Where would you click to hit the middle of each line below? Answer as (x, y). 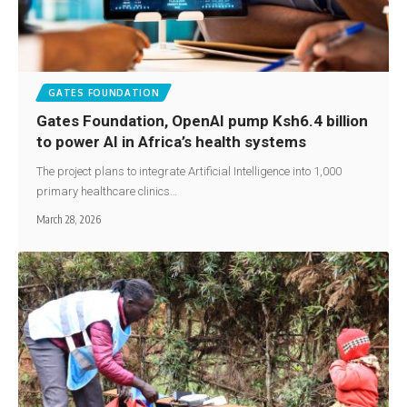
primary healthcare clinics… (107, 191)
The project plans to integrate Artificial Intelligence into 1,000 (189, 171)
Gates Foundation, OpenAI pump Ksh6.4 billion (203, 120)
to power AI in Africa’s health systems (175, 141)
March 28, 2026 (69, 219)
